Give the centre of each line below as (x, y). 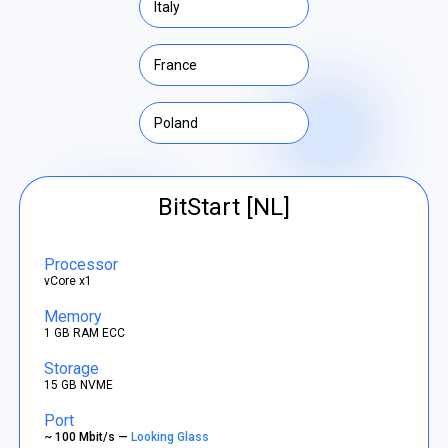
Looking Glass (172, 436)
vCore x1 (68, 280)
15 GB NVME (79, 384)
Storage (72, 368)
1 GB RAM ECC (85, 332)
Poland (176, 123)
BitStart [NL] (224, 207)
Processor (81, 264)
